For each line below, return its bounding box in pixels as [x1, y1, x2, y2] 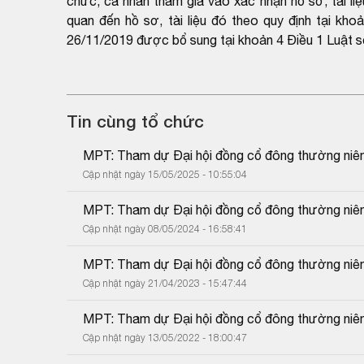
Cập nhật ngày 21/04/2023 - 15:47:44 [83, 276, 247, 289]
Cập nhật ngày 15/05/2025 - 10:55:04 [83, 167, 247, 180]
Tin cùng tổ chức [67, 110, 204, 132]
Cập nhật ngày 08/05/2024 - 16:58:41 [83, 222, 247, 235]
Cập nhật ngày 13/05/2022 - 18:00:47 [83, 331, 247, 344]
